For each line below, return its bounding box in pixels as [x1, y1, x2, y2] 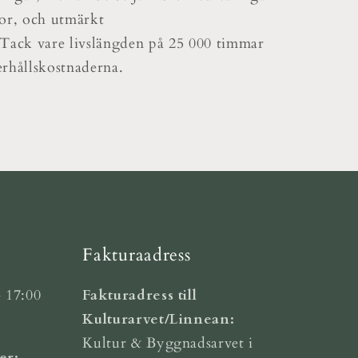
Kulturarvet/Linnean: [82, 309, 235, 328]
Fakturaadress [82, 243, 191, 267]
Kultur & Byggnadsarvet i [82, 333, 254, 352]
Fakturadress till [82, 285, 197, 304]
